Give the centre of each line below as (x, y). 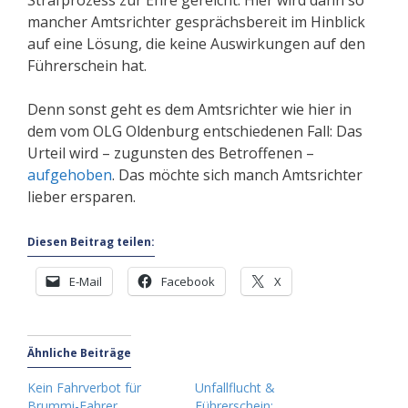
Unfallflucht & (235, 388)
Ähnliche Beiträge (79, 353)
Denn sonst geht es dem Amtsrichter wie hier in (189, 110)
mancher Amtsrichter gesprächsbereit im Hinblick (196, 22)
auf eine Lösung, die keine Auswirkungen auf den (196, 44)
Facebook (188, 282)
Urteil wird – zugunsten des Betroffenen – (171, 153)
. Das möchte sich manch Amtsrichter (237, 175)
